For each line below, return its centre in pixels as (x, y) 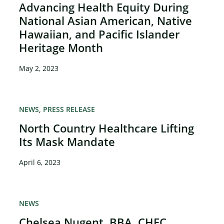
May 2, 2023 (39, 68)
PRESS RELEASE (69, 109)
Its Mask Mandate (67, 142)
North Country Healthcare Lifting (107, 128)
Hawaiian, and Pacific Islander (99, 34)
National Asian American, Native (106, 21)
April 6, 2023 (40, 162)
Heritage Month (61, 48)
